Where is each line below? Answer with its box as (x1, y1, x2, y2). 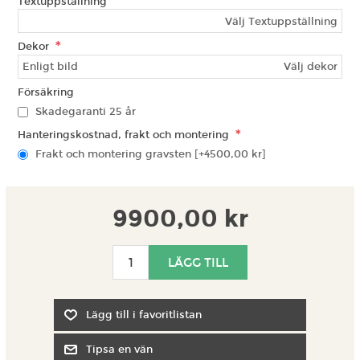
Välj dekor (283, 60, 337, 74)
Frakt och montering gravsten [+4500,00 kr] (35, 148, 267, 162)
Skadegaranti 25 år (35, 105, 137, 119)
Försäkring (18, 85, 75, 99)
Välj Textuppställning (224, 14, 337, 28)
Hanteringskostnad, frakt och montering (18, 128, 233, 141)
